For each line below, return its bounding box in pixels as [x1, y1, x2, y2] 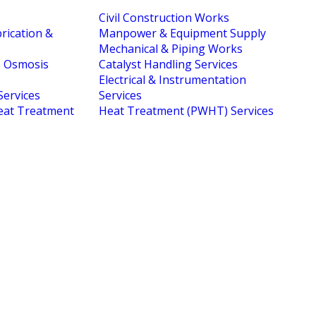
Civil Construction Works [99, 9, 229, 25]
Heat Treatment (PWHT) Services [99, 102, 274, 119]
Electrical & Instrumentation [99, 71, 246, 87]
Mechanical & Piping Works [99, 40, 243, 56]
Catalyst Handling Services [99, 56, 238, 72]
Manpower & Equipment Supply [99, 25, 266, 41]
